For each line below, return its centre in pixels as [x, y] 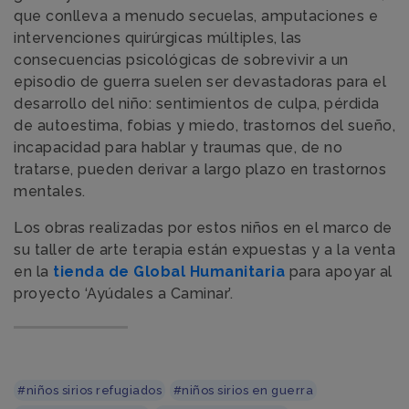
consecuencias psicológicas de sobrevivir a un [181, 60]
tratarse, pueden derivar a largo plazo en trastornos [200, 169]
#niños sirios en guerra [243, 390]
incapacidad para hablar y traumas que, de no [178, 147]
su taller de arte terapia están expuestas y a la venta [204, 250]
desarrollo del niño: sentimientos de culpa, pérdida [197, 104]
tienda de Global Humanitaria [169, 272]
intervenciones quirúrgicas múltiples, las [158, 38]
